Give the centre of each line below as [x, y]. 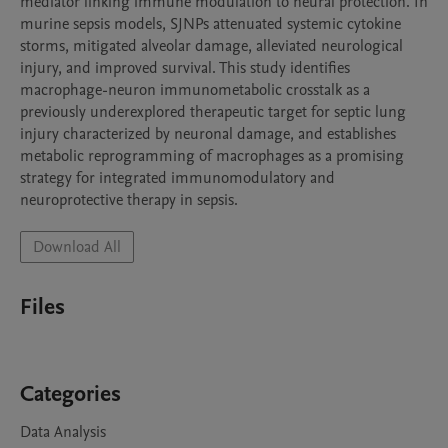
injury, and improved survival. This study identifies [185, 68]
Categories [70, 394]
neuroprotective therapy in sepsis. [129, 200]
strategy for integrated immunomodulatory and [177, 178]
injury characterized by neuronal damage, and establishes [208, 134]
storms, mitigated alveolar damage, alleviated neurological [211, 46]
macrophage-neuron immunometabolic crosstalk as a [195, 90]
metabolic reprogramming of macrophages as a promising [212, 156]
